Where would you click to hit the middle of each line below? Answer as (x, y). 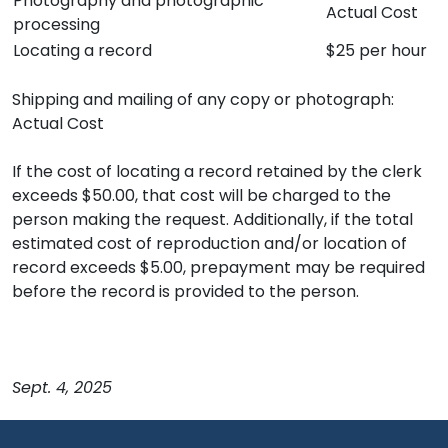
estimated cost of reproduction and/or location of (209, 243)
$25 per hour (376, 50)
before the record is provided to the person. (185, 291)
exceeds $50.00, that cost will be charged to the (201, 195)
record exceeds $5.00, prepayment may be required (218, 267)
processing (56, 24)
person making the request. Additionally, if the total (212, 219)
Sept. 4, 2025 (62, 387)
